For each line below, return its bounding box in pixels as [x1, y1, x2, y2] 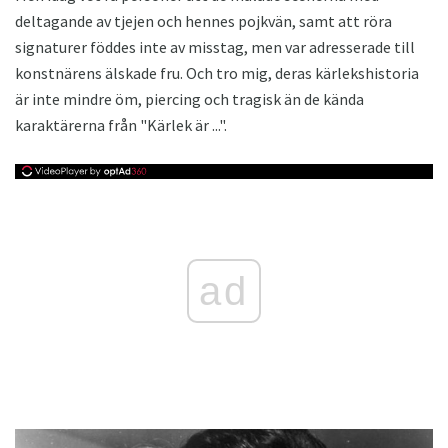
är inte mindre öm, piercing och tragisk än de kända [15, 88, 364, 109]
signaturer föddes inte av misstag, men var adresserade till [15, 36, 415, 57]
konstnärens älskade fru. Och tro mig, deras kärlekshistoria [15, 62, 419, 83]
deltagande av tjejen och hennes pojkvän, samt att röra [15, 10, 392, 31]
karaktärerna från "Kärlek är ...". [15, 114, 227, 135]
